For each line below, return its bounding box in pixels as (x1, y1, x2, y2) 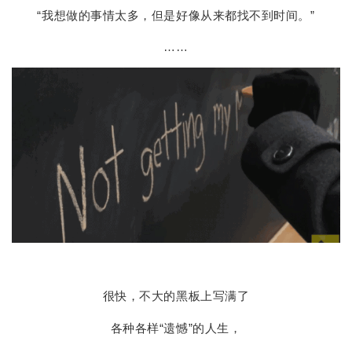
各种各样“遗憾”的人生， (110, 321, 242, 335)
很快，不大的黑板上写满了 (102, 288, 250, 302)
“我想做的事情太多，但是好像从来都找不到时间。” (37, 8, 315, 22)
